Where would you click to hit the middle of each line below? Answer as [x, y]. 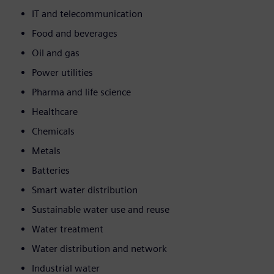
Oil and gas [56, 53]
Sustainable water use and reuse [101, 210]
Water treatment [68, 229]
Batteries [51, 171]
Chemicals [53, 131]
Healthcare [55, 112]
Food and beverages [75, 34]
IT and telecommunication [87, 14]
